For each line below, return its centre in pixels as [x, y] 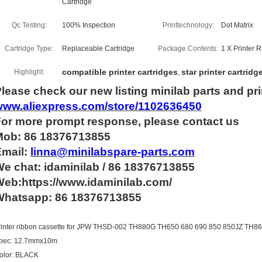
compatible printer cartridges [120, 72]
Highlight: [29, 72]
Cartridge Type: [29, 49]
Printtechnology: [188, 25]
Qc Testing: [29, 25]
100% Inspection [89, 25]
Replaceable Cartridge [98, 49]
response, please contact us [163, 121]
